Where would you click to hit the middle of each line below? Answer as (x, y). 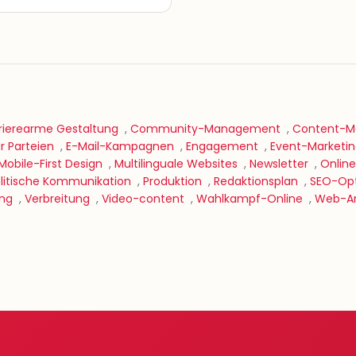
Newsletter (279, 164)
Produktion (172, 181)
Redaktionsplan (256, 181)
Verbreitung (57, 199)
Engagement (222, 146)
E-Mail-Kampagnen (120, 146)
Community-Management (205, 129)
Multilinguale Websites (176, 164)
